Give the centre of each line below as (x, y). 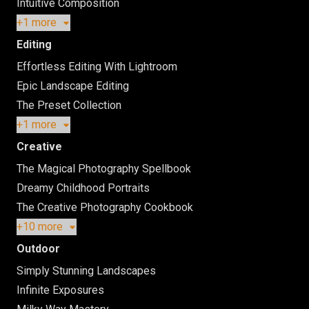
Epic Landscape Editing (73, 86)
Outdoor (38, 248)
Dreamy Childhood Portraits (83, 188)
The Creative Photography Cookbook (105, 207)
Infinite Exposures (60, 290)
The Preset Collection (69, 105)
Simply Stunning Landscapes (86, 270)
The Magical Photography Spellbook (104, 168)
